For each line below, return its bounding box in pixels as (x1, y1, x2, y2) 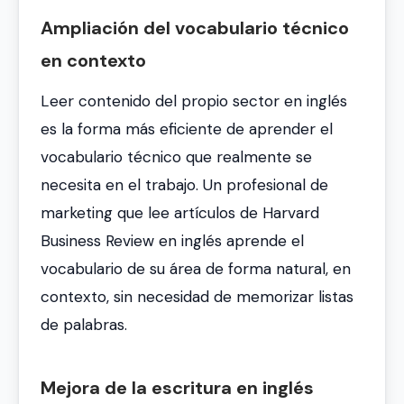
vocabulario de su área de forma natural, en (41, 258, 351, 279)
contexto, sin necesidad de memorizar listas (41, 286, 353, 307)
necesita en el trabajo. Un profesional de (41, 174, 328, 195)
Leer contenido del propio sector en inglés (41, 90, 347, 111)
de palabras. (41, 314, 127, 335)
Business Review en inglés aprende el (41, 230, 304, 251)
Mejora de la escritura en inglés (41, 375, 314, 399)
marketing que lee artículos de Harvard (41, 202, 319, 223)
